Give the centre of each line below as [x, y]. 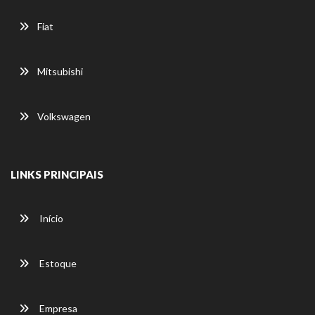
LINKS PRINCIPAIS [57, 174]
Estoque [57, 263]
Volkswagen [64, 116]
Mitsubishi [60, 71]
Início [50, 218]
